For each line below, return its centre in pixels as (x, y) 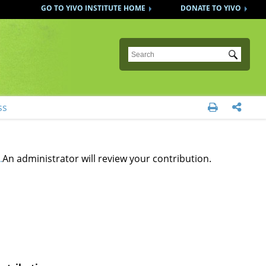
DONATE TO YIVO (211, 8)
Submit (246, 56)
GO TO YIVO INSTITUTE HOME (94, 8)
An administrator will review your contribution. (107, 159)
